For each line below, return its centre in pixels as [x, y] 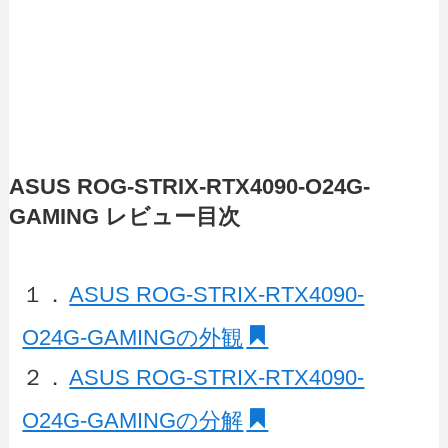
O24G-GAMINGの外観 [133, 337]
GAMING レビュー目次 [124, 216]
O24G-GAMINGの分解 [133, 420]
